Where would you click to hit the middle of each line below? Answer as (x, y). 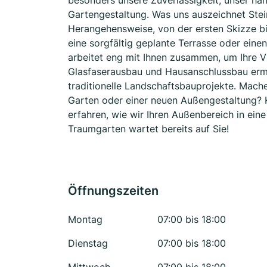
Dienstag (88, 243)
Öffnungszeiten (113, 191)
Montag (85, 219)
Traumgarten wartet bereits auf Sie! (148, 129)
